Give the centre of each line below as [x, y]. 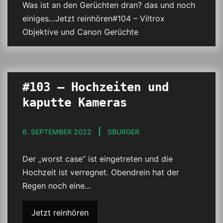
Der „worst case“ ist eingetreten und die [98, 159]
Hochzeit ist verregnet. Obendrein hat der [101, 172]
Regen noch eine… [57, 186]
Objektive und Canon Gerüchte [80, 32]
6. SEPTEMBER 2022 [57, 132]
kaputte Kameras [75, 103]
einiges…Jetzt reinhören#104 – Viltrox [94, 18]
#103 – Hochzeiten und [96, 87]
